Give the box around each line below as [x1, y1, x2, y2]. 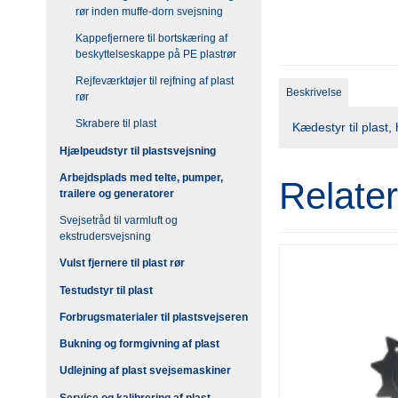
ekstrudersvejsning [60, 230, 151, 243]
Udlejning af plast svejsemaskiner [60, 364, 231, 378]
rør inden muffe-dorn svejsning [75, 4, 223, 18]
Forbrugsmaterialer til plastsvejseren [60, 310, 248, 323]
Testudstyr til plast [60, 283, 153, 297]
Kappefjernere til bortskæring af [75, 31, 227, 44]
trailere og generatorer [60, 187, 174, 200]
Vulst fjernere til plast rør [60, 257, 185, 270]
